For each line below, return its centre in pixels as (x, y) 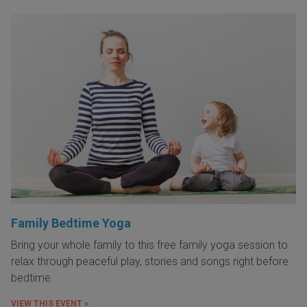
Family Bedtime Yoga (71, 223)
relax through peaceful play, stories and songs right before (150, 262)
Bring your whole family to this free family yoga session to (149, 245)
